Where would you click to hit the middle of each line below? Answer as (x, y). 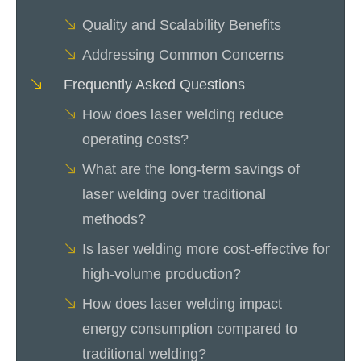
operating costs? (135, 139)
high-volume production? (162, 274)
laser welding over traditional (174, 194)
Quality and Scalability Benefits (182, 25)
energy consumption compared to (190, 328)
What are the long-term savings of (191, 169)
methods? (114, 219)
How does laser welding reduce (183, 114)
